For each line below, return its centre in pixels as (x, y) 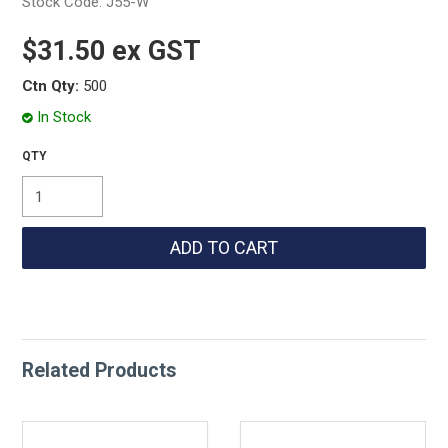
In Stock (64, 116)
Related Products (99, 370)
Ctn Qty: (51, 86)
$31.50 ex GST (112, 51)
